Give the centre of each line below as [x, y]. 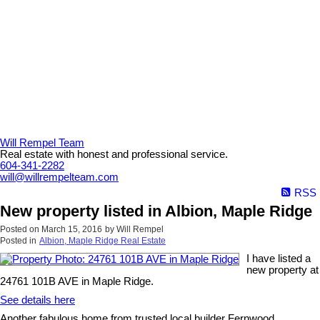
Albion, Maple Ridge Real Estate [102, 241]
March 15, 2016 [72, 230]
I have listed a [279, 259]
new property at [282, 270]
